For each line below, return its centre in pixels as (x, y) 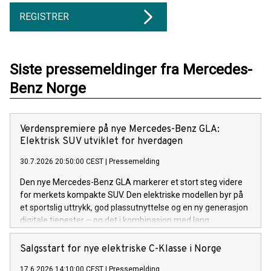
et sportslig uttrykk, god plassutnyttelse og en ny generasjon (134, 207)
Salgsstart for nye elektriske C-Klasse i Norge (121, 249)
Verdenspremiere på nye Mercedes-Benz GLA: (120, 129)
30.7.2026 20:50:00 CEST (62, 161)
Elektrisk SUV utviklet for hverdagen (101, 141)
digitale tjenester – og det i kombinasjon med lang (115, 220)
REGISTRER (44, 16)
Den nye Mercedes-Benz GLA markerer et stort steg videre (131, 182)
